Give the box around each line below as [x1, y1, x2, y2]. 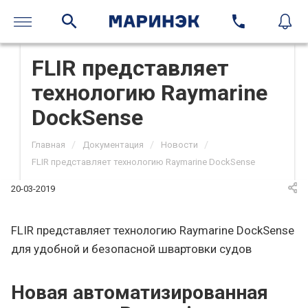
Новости [161, 140, 198, 150]
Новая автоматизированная [11, 281, 268, 305]
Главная [32, 140, 65, 150]
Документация [82, 140, 144, 150]
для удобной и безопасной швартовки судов [11, 242, 252, 256]
